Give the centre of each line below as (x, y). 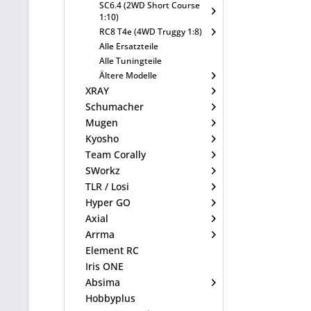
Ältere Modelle (128, 75)
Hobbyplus (110, 298)
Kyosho (102, 138)
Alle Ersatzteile (129, 46)
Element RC (112, 250)
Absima (103, 282)
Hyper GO (108, 202)
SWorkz (103, 170)
